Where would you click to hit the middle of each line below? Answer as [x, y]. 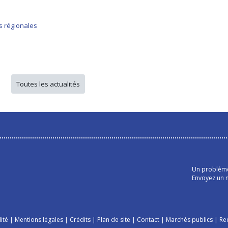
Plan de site [113, 220]
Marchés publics [189, 220]
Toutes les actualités [48, 84]
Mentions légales [39, 220]
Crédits [80, 220]
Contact [148, 220]
